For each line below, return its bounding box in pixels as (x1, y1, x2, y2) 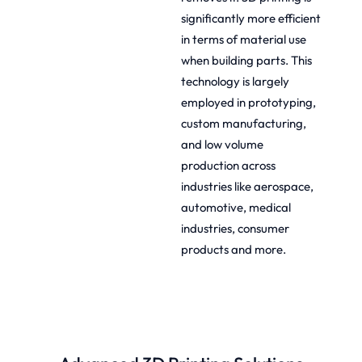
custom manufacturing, (181, 115, 306, 131)
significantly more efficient (181, 10, 321, 26)
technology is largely (181, 73, 289, 89)
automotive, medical (181, 199, 291, 215)
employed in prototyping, (181, 94, 316, 110)
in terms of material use (181, 31, 306, 47)
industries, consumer (181, 220, 289, 236)
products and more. (181, 241, 286, 257)
